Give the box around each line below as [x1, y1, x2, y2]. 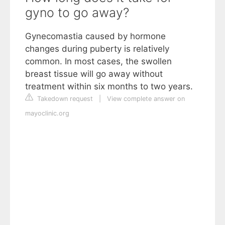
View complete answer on [107, 95, 185, 102]
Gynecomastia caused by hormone [25, 31, 166, 41]
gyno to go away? [25, 5, 129, 20]
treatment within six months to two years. [25, 81, 193, 91]
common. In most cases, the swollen [25, 56, 172, 66]
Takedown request [35, 95, 93, 102]
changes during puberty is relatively [25, 44, 169, 54]
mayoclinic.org [25, 109, 69, 117]
